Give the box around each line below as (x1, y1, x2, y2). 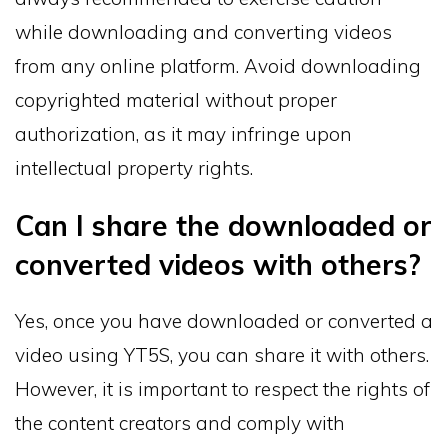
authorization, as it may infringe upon (15, 121, 352, 146)
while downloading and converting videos (15, 19, 392, 44)
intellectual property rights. (15, 155, 253, 180)
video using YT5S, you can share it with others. (15, 342, 429, 367)
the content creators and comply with (15, 410, 345, 435)
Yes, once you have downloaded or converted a (15, 308, 433, 333)
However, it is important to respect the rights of (15, 376, 430, 401)
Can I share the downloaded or (15, 207, 432, 243)
